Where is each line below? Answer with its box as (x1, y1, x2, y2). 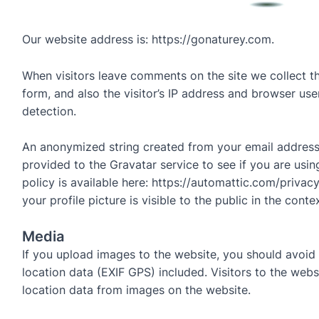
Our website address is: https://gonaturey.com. (21, 32, 274, 47)
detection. (21, 103, 76, 118)
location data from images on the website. (21, 282, 251, 297)
